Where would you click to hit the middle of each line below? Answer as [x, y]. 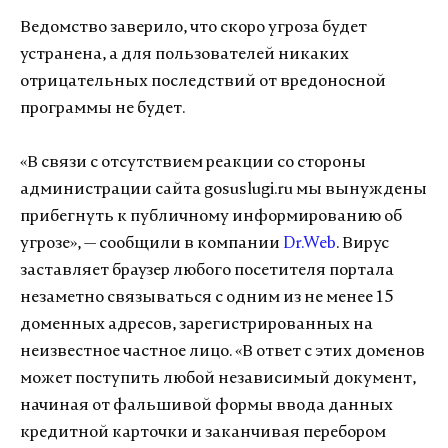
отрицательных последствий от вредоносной [203, 82]
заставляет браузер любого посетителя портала [207, 271]
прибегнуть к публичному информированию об [211, 217]
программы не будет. [102, 109]
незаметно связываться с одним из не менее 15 [207, 298]
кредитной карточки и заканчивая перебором [203, 433]
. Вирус [362, 244]
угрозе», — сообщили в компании [151, 244]
